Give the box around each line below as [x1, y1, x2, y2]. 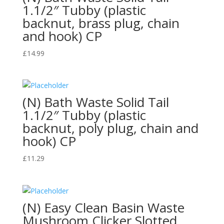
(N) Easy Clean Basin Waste [22, 198, 184, 216]
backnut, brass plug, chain [22, 14, 179, 32]
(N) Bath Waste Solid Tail [22, 93, 169, 111]
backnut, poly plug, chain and [22, 119, 198, 137]
